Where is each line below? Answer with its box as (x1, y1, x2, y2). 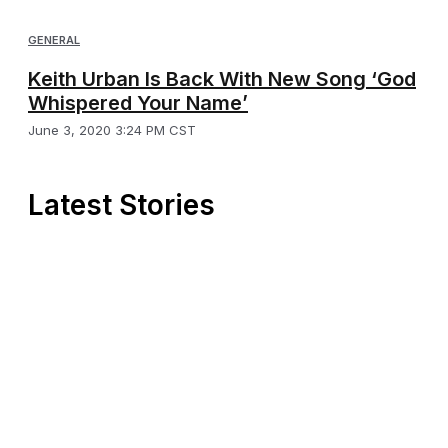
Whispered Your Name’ (28, 90, 248, 115)
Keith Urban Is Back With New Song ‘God (28, 66, 416, 91)
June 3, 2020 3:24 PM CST (28, 121, 196, 138)
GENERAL (28, 32, 80, 47)
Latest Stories (28, 187, 215, 222)
